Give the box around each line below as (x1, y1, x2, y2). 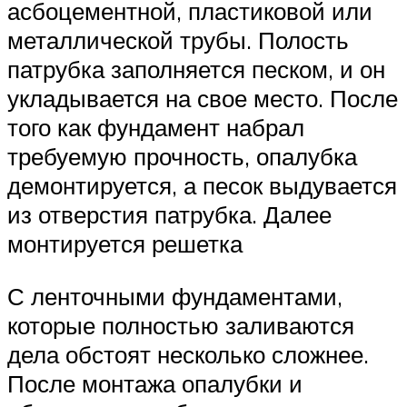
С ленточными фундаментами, (7, 281, 342, 311)
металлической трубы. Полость (7, 25, 349, 55)
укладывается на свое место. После (7, 84, 398, 114)
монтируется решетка (7, 229, 243, 259)
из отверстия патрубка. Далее (7, 200, 332, 230)
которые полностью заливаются (7, 310, 354, 340)
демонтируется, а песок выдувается (7, 171, 397, 201)
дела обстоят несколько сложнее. (7, 339, 369, 369)
